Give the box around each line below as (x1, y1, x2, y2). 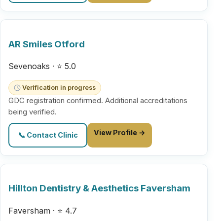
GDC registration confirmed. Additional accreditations (8, 96, 187, 106)
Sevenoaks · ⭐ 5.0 (8, 61, 76, 72)
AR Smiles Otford (8, 38, 85, 50)
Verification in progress (22, 84, 96, 92)
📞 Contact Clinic (18, 131, 78, 140)
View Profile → (93, 128, 146, 137)
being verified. (8, 108, 57, 117)
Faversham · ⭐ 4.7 (8, 206, 77, 216)
